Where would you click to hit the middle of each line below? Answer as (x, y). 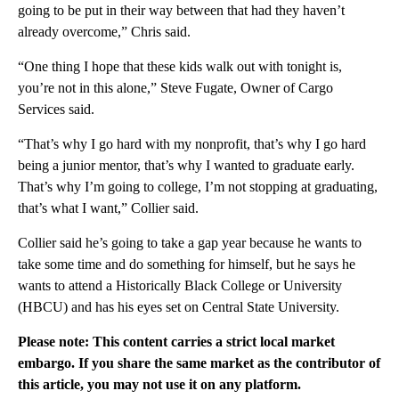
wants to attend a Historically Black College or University (180, 285)
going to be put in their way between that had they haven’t (181, 10)
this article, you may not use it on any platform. (159, 384)
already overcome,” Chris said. (104, 31)
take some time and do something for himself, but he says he (187, 264)
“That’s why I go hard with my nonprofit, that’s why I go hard (192, 143)
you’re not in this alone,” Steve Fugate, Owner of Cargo (175, 87)
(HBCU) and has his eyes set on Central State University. (179, 306)
